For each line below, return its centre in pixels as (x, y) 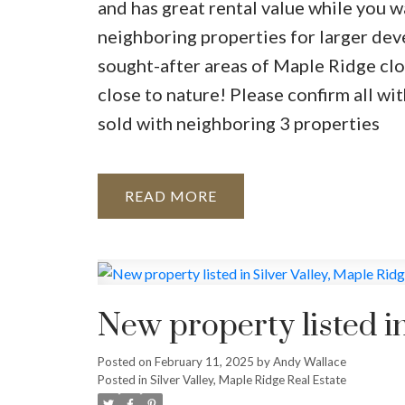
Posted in (122, 379)
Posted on (126, 361)
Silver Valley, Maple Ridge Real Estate (248, 379)
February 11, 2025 (204, 361)
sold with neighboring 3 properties (238, 122)
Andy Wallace (309, 361)
